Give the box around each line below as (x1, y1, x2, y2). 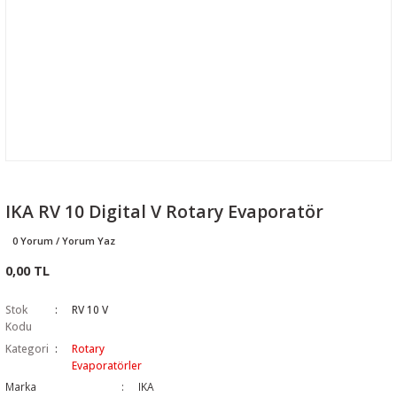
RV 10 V (72, 302, 109, 316)
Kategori (5, 341, 49, 355)
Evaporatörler (72, 358, 143, 372)
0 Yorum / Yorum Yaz (12, 234, 115, 247)
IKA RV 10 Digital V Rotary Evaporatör (5, 199, 323, 223)
